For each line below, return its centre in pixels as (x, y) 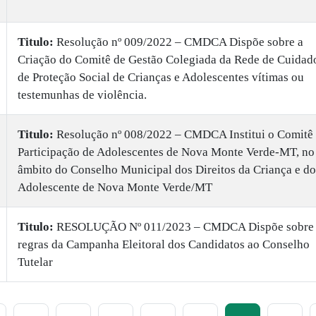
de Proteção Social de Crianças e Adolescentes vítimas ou (161, 77)
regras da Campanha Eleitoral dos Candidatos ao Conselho (164, 244)
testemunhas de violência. (82, 95)
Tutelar (35, 262)
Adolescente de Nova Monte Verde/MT (115, 187)
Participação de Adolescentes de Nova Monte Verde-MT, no (166, 152)
